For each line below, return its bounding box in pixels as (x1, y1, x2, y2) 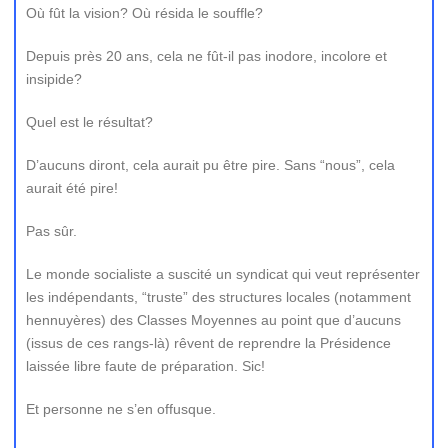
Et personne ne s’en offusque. (26, 401, 216, 417)
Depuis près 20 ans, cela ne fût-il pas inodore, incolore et (26, 48, 387, 64)
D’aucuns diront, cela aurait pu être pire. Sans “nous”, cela (26, 157, 395, 173)
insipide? (26, 71, 82, 87)
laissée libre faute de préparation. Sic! (26, 358, 265, 374)
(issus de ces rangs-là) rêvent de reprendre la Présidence (26, 335, 391, 351)
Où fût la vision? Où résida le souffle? (26, 5, 263, 21)
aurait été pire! (26, 180, 118, 196)
